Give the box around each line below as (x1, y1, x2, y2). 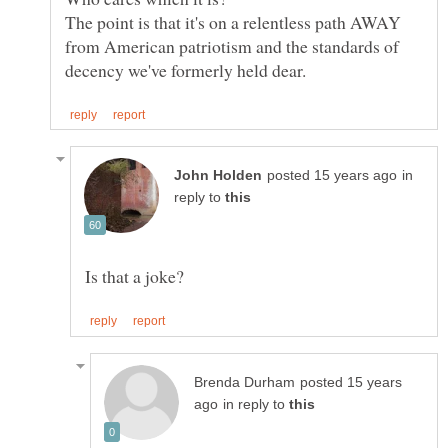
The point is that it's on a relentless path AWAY (65, 10, 401, 35)
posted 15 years (300, 374, 402, 390)
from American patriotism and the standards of (65, 34, 399, 59)
